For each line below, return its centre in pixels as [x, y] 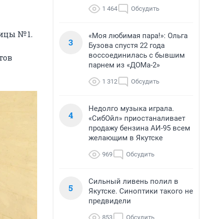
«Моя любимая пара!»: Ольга [138, 36]
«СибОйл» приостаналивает [137, 118]
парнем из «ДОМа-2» [124, 65]
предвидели [110, 201]
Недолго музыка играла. [131, 109]
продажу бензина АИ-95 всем [139, 128]
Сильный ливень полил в [133, 181]
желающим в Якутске [126, 138]
